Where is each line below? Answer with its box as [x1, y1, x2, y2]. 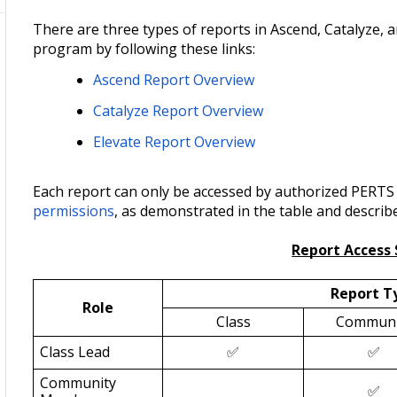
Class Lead [39, 342, 110, 362]
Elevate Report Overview [93, 132, 256, 152]
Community [39, 373, 116, 393]
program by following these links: [33, 39, 260, 58]
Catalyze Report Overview [93, 101, 264, 121]
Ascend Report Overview [93, 70, 255, 90]
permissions [33, 201, 115, 221]
